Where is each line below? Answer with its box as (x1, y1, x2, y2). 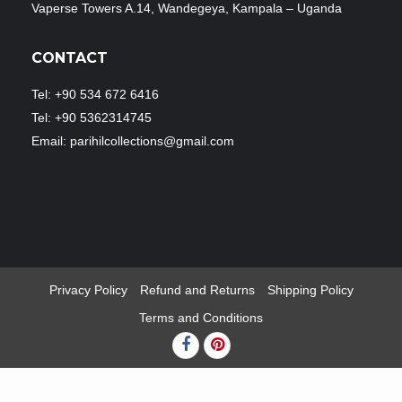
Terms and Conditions (139, 310, 263, 326)
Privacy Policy (48, 283, 127, 298)
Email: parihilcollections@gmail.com (31, 134, 234, 149)
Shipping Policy (267, 283, 354, 298)
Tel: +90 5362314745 (31, 110, 152, 126)
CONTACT (31, 49, 108, 67)
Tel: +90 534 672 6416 (31, 87, 159, 102)
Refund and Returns (139, 283, 255, 298)
